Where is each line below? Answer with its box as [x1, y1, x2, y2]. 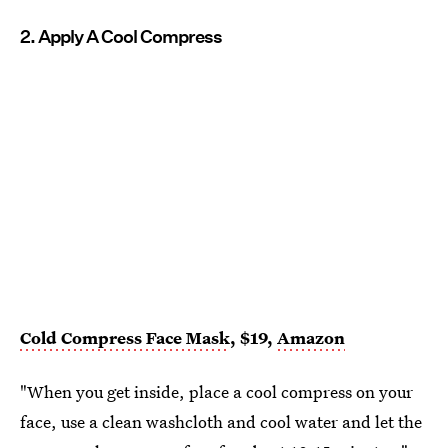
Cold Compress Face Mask [20, 325, 230, 349]
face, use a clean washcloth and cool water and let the [20, 409, 422, 433]
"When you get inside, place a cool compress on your [20, 379, 413, 403]
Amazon [277, 325, 345, 349]
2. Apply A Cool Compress [20, 26, 222, 48]
